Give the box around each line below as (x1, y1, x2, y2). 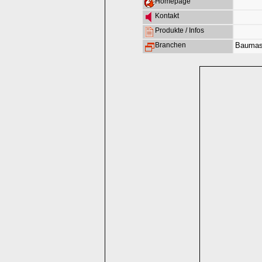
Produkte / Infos (155, 26, 204, 35)
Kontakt (155, 12, 179, 20)
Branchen (155, 41, 186, 49)
